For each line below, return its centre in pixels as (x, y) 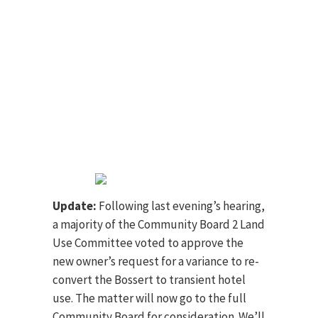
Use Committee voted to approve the (148, 243)
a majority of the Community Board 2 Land (159, 224)
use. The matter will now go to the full (149, 298)
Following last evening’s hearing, (181, 206)
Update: (75, 206)
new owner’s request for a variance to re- (156, 261)
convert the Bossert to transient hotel (149, 280)
